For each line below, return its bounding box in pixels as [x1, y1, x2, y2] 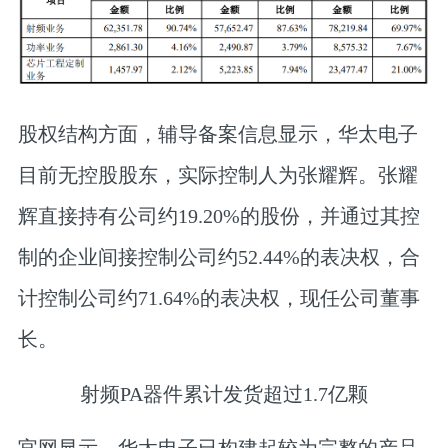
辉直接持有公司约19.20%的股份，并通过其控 [17, 205, 420, 228]
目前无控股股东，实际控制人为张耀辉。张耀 [17, 164, 418, 187]
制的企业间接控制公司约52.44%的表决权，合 [17, 246, 420, 269]
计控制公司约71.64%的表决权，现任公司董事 [17, 287, 420, 310]
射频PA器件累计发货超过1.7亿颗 [80, 382, 368, 405]
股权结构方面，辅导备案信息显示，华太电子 [17, 123, 418, 146]
